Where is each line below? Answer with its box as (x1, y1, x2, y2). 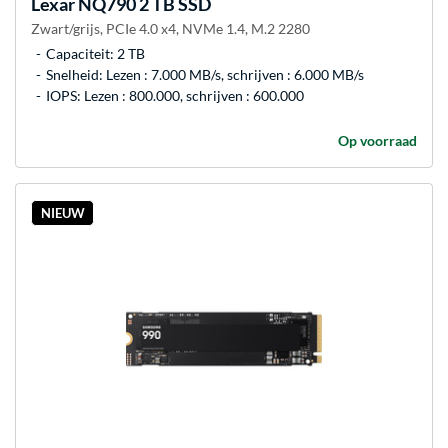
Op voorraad (338, 132, 417, 150)
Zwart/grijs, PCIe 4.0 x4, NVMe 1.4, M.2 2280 (31, 20, 310, 38)
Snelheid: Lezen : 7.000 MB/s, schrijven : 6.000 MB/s (46, 66, 364, 84)
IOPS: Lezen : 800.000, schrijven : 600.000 (46, 87, 304, 105)
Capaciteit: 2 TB (46, 45, 145, 63)
